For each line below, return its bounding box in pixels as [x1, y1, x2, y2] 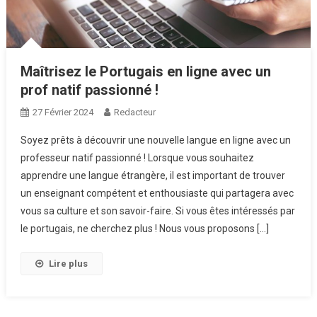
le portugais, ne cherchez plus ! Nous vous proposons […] [20, 222, 269, 234]
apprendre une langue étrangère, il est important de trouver [20, 169, 285, 181]
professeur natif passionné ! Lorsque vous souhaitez [20, 151, 254, 163]
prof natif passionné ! [20, 81, 158, 98]
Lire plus [48, 258, 88, 269]
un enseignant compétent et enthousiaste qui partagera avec [20, 187, 294, 199]
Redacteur [113, 106, 156, 117]
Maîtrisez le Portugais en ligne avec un [20, 62, 271, 80]
